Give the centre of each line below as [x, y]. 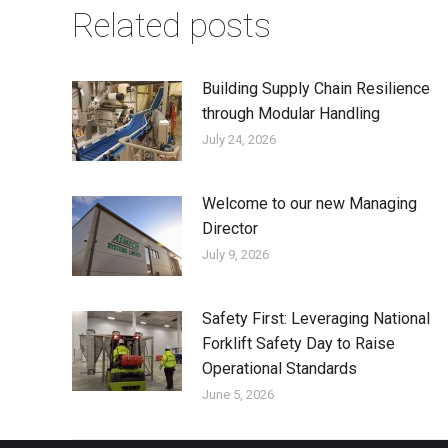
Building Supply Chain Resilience [316, 88]
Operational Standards [279, 368]
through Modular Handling [291, 113]
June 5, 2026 [238, 394]
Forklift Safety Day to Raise [298, 343]
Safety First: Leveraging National [316, 318]
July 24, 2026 [239, 139]
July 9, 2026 [235, 254]
